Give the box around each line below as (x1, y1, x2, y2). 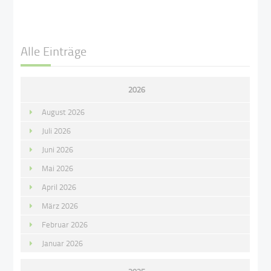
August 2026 (42, 106, 85, 117)
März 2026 (42, 200, 79, 211)
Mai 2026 (42, 162, 74, 174)
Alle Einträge (21, 42, 87, 60)
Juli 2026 (42, 125, 71, 136)
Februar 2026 (42, 218, 88, 230)
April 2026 (42, 181, 77, 192)
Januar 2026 (42, 237, 83, 249)
